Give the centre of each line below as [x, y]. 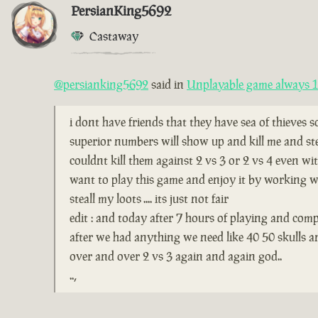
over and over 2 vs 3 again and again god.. [176, 257]
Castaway [114, 37]
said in [168, 85]
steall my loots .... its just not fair [149, 199]
